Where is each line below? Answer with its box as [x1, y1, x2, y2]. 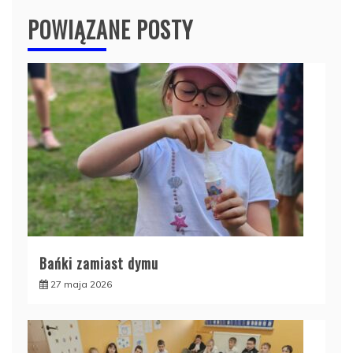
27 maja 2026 [50, 278, 112, 291]
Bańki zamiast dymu [39, 253, 158, 274]
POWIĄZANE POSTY [28, 13, 193, 46]
